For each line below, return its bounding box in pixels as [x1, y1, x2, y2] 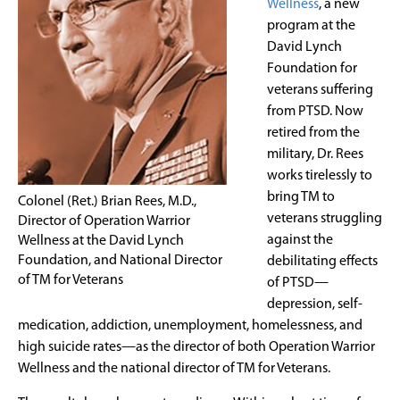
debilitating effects [267, 254, 378, 269]
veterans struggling [267, 211, 382, 226]
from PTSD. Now [267, 104, 363, 119]
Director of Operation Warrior [18, 213, 190, 229]
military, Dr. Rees [267, 146, 363, 162]
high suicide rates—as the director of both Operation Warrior [18, 339, 375, 354]
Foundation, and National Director [18, 253, 222, 268]
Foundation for [267, 61, 357, 76]
